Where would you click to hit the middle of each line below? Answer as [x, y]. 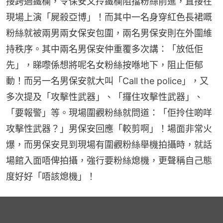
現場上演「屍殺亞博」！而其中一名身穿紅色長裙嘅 [109, 17]
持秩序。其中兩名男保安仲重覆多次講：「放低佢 [105, 49]
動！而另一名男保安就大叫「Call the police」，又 [107, 81]
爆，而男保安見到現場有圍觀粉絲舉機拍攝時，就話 [109, 144]
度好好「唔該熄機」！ [51, 176]
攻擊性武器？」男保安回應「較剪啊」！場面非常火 [109, 128]
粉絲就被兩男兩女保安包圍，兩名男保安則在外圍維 [109, 33]
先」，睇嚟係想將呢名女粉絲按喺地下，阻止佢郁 [105, 65]
